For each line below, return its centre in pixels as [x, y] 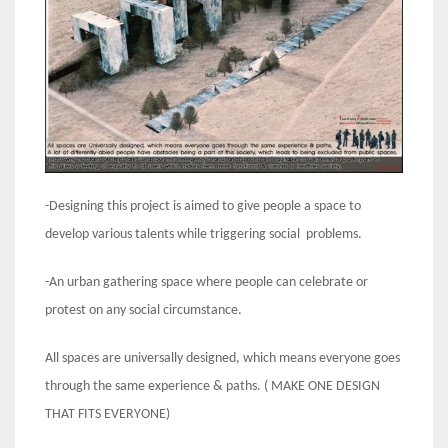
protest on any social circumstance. [143, 311]
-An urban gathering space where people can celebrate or [206, 283]
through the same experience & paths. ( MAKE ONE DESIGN [212, 387]
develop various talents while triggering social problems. [203, 235]
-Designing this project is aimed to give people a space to [203, 207]
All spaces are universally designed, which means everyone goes [222, 359]
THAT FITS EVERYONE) [107, 415]
